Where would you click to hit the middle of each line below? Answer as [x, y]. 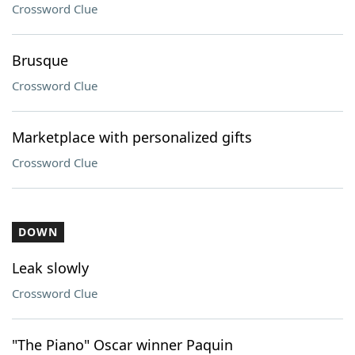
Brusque [40, 60]
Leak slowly [50, 268]
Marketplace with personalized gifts [132, 137]
